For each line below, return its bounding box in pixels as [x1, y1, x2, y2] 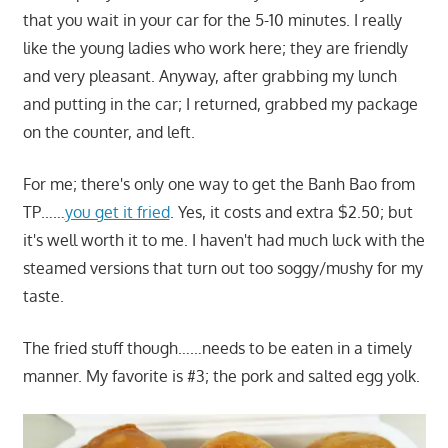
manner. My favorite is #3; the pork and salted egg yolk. [22, 365, 420, 386]
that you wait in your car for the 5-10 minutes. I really [22, 9, 402, 30]
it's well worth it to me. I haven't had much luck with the [22, 229, 425, 250]
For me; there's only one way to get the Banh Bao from [22, 173, 415, 194]
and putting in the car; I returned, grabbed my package [22, 93, 418, 114]
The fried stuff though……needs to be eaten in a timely [22, 337, 412, 358]
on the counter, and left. [22, 121, 195, 142]
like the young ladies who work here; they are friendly [22, 37, 408, 58]
